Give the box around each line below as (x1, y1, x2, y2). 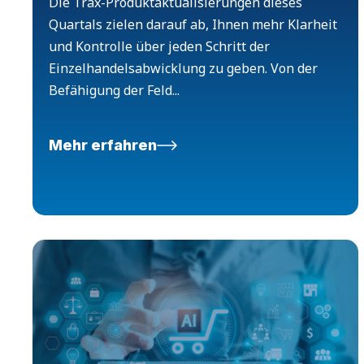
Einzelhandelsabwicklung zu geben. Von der (49, 59, 318, 78)
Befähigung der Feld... (49, 81, 180, 100)
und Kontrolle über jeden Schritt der (49, 37, 270, 56)
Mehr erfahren (49, 136, 157, 154)
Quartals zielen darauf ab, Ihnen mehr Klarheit (49, 15, 337, 34)
